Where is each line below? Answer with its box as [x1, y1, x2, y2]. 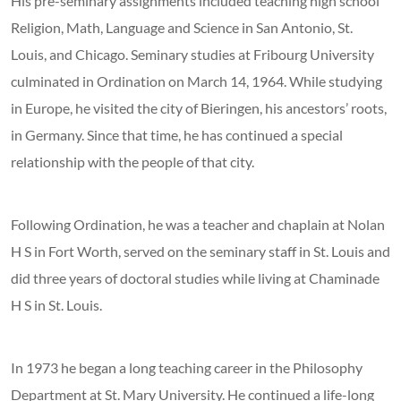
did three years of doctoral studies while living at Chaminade [11, 269, 380, 287]
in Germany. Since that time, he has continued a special [11, 126, 343, 144]
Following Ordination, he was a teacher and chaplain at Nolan [11, 216, 385, 234]
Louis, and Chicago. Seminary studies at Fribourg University [11, 46, 374, 64]
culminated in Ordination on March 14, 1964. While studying [11, 73, 382, 90]
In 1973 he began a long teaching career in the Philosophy [11, 359, 363, 377]
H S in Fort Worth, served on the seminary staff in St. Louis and [11, 243, 390, 260]
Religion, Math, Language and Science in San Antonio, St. [11, 19, 353, 37]
